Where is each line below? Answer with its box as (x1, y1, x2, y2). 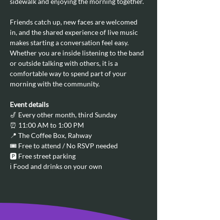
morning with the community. (10, 80, 100, 88)
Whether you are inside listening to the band (10, 49, 145, 57)
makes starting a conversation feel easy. (10, 38, 130, 47)
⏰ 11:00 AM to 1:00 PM (10, 121, 84, 129)
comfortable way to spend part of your (10, 69, 128, 78)
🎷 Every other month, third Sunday (10, 110, 117, 119)
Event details (10, 100, 49, 109)
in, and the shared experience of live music (10, 28, 139, 36)
